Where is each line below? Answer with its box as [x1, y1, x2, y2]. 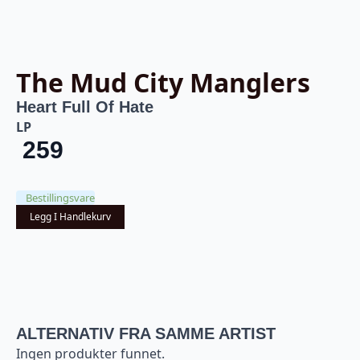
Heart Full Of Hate [16, 98, 153, 117]
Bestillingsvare [26, 190, 95, 206]
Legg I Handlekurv [30, 210, 111, 224]
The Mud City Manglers [16, 65, 310, 100]
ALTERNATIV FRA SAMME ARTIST [16, 325, 276, 343]
